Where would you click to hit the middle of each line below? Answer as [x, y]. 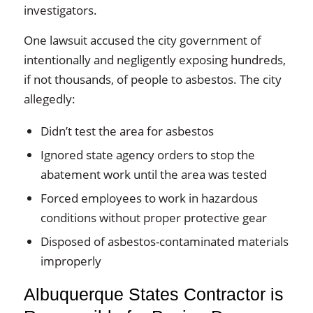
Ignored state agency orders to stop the [147, 154]
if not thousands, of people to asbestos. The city [152, 79]
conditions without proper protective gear [153, 217]
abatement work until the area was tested [153, 174]
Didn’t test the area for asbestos [127, 131]
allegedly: [49, 99]
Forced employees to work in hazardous [149, 198]
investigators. [60, 10]
